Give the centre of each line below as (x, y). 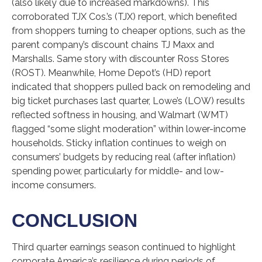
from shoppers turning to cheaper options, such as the (128, 31)
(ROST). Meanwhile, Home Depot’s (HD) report (111, 73)
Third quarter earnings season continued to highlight (124, 247)
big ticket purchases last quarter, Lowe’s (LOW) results (128, 101)
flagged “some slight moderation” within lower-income (129, 129)
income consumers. (54, 185)
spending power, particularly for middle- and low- (118, 171)
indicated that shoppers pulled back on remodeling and (131, 87)
